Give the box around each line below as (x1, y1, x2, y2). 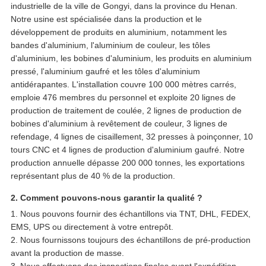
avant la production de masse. (10, 248, 124, 258)
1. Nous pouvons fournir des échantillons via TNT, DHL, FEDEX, (10, 209, 251, 219)
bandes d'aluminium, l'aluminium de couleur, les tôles (10, 40, 210, 50)
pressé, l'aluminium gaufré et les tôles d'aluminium (10, 66, 200, 77)
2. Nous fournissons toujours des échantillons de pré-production (10, 235, 251, 245)
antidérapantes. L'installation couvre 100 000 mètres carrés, (10, 80, 236, 90)
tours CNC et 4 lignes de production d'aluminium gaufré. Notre (10, 145, 245, 155)
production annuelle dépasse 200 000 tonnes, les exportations (10, 158, 245, 168)
